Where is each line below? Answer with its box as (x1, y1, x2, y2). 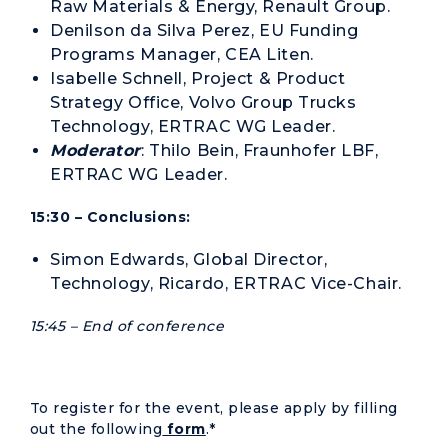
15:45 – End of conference (30, 317, 225, 335)
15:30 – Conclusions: (30, 208, 191, 226)
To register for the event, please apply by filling (30, 399, 398, 417)
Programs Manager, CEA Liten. (50, 45, 314, 64)
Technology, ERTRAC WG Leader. (50, 117, 336, 136)
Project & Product (191, 69, 346, 88)
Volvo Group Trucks (188, 93, 357, 112)
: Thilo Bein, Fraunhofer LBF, (141, 141, 379, 160)
